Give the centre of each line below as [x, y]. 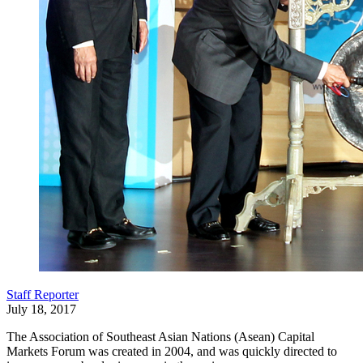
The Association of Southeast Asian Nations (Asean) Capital [160, 337]
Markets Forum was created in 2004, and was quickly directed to [172, 351]
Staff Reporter [43, 295]
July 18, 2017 [41, 309]
